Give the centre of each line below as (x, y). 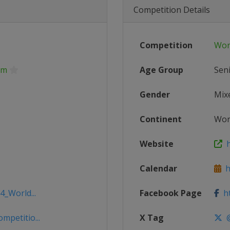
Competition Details (172, 10)
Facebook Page (171, 193)
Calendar (158, 168)
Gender (155, 94)
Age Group (161, 70)
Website (157, 144)
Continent (161, 119)
